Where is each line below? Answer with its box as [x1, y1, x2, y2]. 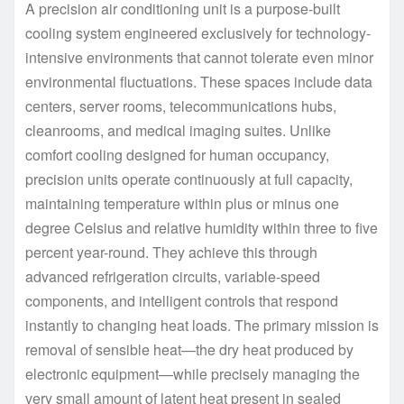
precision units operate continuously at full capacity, [25, 168, 353, 189]
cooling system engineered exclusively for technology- [25, 22, 371, 43]
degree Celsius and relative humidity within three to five [25, 216, 378, 238]
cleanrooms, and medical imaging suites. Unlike [25, 119, 331, 141]
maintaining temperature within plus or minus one [25, 192, 339, 214]
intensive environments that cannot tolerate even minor [25, 46, 373, 68]
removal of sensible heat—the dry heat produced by [25, 338, 353, 360]
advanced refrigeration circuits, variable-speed [25, 265, 320, 287]
